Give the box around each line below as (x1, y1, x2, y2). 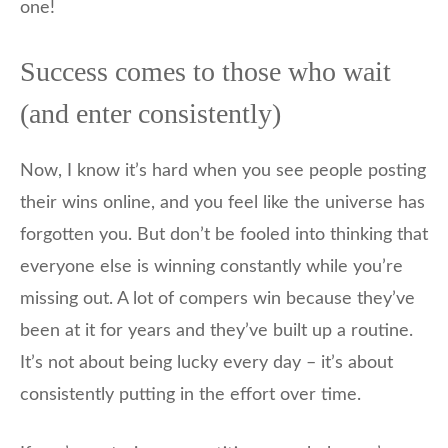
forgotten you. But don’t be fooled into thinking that (20, 226, 428, 245)
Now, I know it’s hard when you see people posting (20, 162, 426, 181)
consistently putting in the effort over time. (20, 386, 361, 405)
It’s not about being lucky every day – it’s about (20, 354, 393, 373)
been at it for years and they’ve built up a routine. (20, 322, 413, 341)
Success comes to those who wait (20, 56, 391, 88)
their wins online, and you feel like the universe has (20, 194, 425, 213)
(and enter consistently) (20, 98, 281, 130)
